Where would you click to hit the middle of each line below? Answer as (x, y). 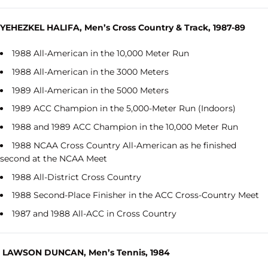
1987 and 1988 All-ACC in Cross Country (94, 214)
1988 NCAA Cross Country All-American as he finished (124, 145)
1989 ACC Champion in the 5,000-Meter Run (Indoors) (124, 109)
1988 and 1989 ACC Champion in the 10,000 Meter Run (125, 127)
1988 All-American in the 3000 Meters (90, 71)
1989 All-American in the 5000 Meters (90, 90)
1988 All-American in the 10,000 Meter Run (100, 54)
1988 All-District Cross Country (77, 177)
